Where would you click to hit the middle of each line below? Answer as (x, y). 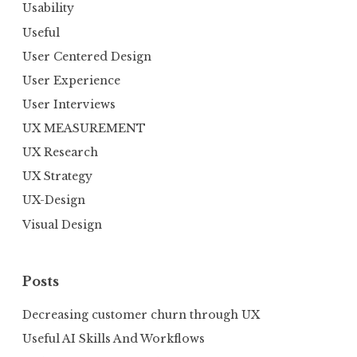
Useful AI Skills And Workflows (114, 338)
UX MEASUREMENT (84, 129)
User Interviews (69, 104)
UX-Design (54, 200)
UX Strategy (57, 177)
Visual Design (62, 224)
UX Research (60, 153)
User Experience (71, 80)
